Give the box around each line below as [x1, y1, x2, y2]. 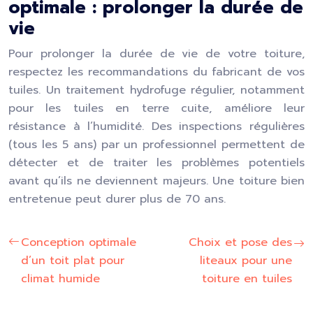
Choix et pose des [189, 234, 292, 251]
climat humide [21, 270, 100, 287]
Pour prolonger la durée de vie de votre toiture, [8, 45, 305, 62]
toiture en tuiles [202, 270, 292, 287]
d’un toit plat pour [21, 252, 124, 269]
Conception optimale [21, 234, 136, 251]
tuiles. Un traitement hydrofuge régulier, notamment [8, 82, 305, 99]
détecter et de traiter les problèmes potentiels [8, 154, 305, 171]
